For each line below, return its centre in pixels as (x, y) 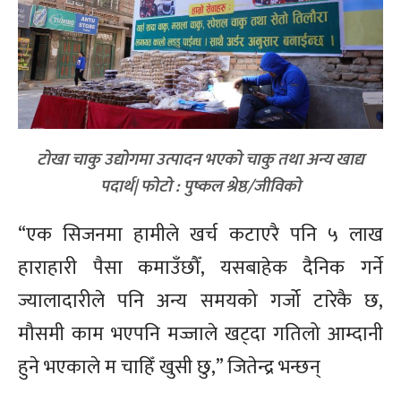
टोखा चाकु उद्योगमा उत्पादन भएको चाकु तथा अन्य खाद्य (200, 159)
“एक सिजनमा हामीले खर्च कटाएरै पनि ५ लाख (200, 235)
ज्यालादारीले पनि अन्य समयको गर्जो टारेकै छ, (200, 301)
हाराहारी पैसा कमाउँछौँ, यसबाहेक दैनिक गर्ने (200, 268)
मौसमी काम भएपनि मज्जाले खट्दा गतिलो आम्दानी (200, 334)
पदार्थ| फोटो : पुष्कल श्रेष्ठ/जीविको (200, 186)
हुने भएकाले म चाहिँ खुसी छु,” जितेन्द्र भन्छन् (171, 367)
